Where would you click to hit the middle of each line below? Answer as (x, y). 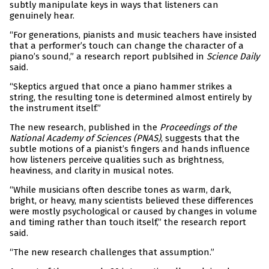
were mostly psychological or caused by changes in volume (133, 212)
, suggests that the (200, 138)
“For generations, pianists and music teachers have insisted (133, 35)
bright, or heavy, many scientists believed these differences (131, 201)
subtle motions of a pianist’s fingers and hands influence (130, 149)
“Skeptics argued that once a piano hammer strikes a (121, 87)
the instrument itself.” (55, 108)
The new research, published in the (85, 128)
